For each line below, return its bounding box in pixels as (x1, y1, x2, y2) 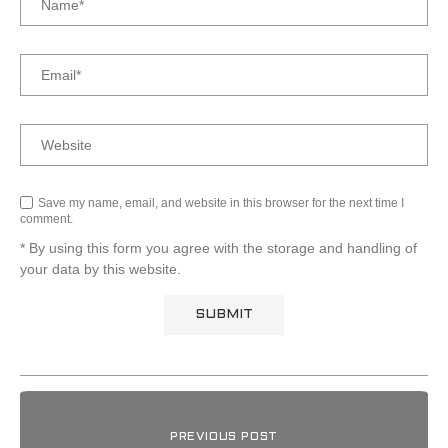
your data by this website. (20, 260, 181, 277)
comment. (20, 211, 73, 226)
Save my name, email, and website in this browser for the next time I (38, 195, 404, 210)
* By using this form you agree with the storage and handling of (20, 239, 417, 256)
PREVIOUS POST (170, 430, 278, 443)
